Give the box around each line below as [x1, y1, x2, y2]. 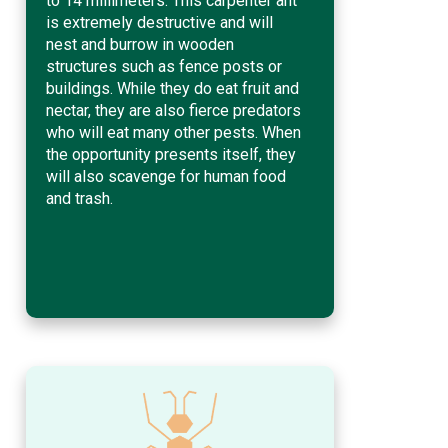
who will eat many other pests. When [46, 122, 301, 142]
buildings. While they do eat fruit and [46, 78, 299, 98]
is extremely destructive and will [46, 12, 273, 32]
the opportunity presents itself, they [46, 144, 296, 164]
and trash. [46, 188, 113, 208]
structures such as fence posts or [46, 56, 282, 76]
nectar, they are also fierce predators [46, 100, 301, 120]
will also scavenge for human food [46, 166, 286, 186]
